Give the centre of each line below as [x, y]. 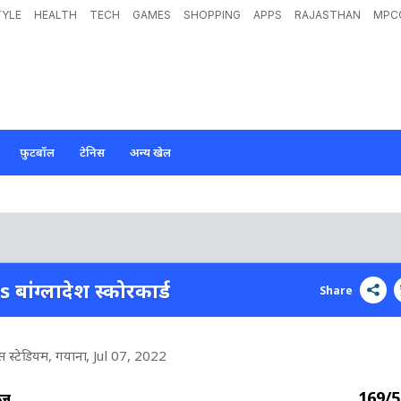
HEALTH [55, 15]
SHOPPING [212, 15]
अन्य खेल [150, 152]
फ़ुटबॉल [37, 152]
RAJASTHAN [328, 15]
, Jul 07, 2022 [126, 355]
